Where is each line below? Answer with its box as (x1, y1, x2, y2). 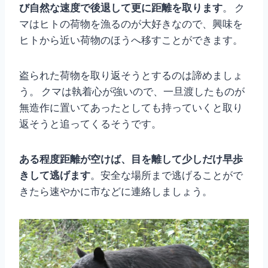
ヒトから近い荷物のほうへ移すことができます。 (19, 33, 243, 47)
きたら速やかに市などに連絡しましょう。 (19, 184, 212, 198)
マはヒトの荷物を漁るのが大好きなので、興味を (19, 17, 243, 31)
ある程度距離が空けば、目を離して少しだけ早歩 (19, 152, 243, 166)
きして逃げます (19, 168, 90, 182)
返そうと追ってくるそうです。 (19, 117, 162, 130)
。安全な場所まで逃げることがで (90, 168, 243, 182)
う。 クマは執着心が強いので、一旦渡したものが (19, 84, 245, 98)
